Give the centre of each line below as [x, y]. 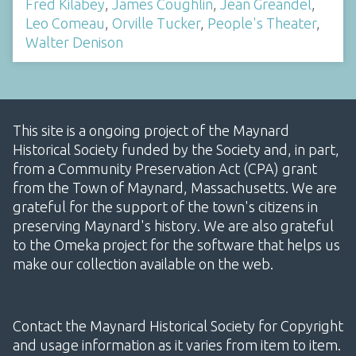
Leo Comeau [65, 23]
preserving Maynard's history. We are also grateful [173, 226]
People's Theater [262, 23]
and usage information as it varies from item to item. [177, 345]
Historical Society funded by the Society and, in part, [176, 150]
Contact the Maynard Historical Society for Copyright [178, 326]
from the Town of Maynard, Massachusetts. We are [175, 188]
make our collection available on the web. [143, 264]
